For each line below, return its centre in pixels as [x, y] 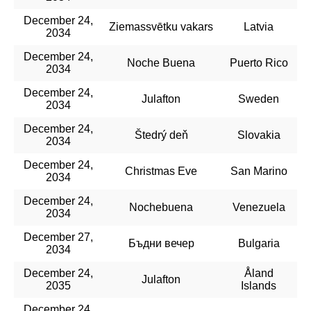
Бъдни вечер [161, 243]
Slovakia [259, 135]
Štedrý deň [161, 135]
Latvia [259, 26]
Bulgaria [259, 243]
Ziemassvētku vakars [161, 26]
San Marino [259, 171]
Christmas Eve [161, 171]
